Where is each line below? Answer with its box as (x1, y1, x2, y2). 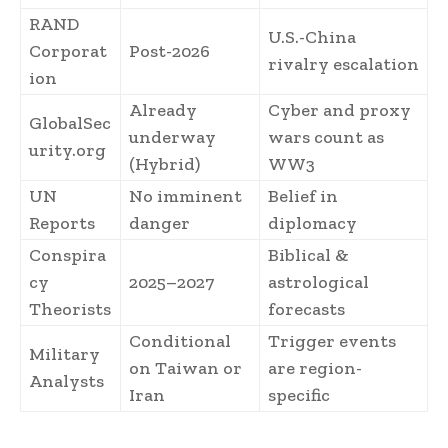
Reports (29, 211, 95, 234)
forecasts (268, 297, 345, 320)
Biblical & (268, 243, 349, 266)
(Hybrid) (129, 152, 200, 175)
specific (268, 383, 330, 406)
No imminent (129, 184, 242, 207)
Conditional (129, 329, 231, 352)
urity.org (29, 138, 106, 161)
